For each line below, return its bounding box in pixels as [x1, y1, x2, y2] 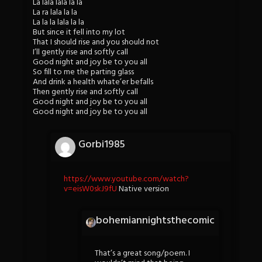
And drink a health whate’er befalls [33, 75, 153, 89]
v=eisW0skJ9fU [64, 182, 117, 196]
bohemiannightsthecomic [96, 212, 215, 229]
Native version [117, 182, 169, 196]
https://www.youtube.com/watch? [64, 173, 189, 187]
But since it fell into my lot [33, 25, 125, 39]
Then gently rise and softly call [33, 85, 138, 99]
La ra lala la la [33, 5, 77, 19]
